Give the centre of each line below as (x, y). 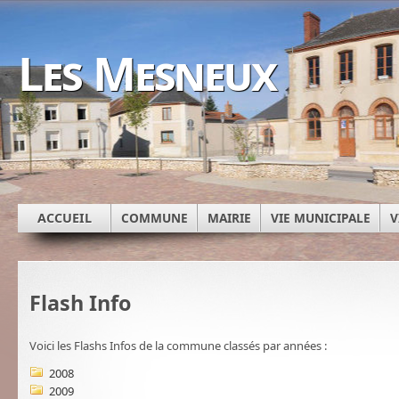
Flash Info (80, 302)
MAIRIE (229, 218)
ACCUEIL (65, 218)
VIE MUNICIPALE (321, 218)
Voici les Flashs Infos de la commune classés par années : (178, 346)
